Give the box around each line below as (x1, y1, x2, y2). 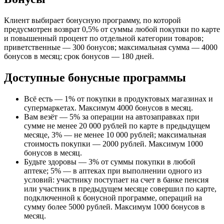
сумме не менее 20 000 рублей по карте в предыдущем (24, 121, 210, 130)
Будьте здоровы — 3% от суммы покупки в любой (24, 157, 195, 166)
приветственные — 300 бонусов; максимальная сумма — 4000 (4, 43, 217, 52)
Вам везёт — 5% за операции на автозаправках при (24, 112, 199, 121)
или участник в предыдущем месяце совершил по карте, (24, 184, 216, 193)
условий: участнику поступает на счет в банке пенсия (24, 175, 208, 184)
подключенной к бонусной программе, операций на (24, 193, 202, 202)
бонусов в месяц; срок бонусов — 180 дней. (4, 52, 154, 61)
